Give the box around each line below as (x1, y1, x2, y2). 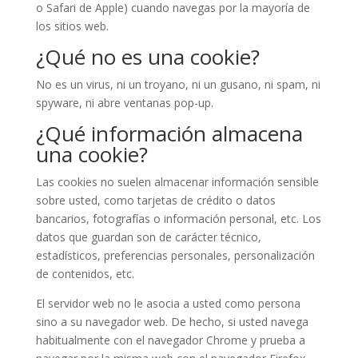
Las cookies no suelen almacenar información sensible (35, 174, 319, 189)
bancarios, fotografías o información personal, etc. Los (35, 211, 321, 226)
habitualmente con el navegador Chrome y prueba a (35, 332, 305, 348)
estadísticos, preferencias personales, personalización (35, 248, 315, 263)
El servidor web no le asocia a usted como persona (35, 296, 300, 311)
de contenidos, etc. (35, 266, 134, 281)
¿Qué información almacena (35, 119, 303, 148)
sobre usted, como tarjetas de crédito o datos (35, 193, 276, 208)
